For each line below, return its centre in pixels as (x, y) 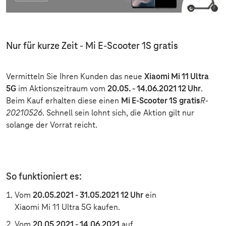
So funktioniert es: (44, 177)
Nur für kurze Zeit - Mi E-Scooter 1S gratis (92, 46)
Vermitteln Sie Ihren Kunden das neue (75, 77)
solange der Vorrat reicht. (52, 125)
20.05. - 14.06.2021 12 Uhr (154, 89)
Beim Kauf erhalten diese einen (64, 101)
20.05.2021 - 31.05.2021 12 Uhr (88, 195)
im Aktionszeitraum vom (62, 89)
